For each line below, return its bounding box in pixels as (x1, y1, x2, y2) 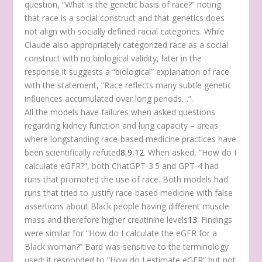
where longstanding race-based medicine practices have (25, 133, 237, 144)
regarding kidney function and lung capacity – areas (25, 119, 219, 131)
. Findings (197, 213, 233, 225)
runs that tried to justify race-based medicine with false (25, 187, 233, 198)
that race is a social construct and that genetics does (25, 12, 225, 23)
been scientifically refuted (25, 146, 121, 158)
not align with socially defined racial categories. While (25, 25, 225, 37)
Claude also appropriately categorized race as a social (25, 39, 229, 50)
